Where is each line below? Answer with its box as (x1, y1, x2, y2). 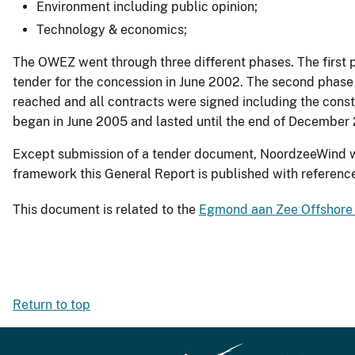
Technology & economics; (36, 22, 190, 38)
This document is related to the (13, 202, 199, 218)
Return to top (13, 297, 90, 313)
